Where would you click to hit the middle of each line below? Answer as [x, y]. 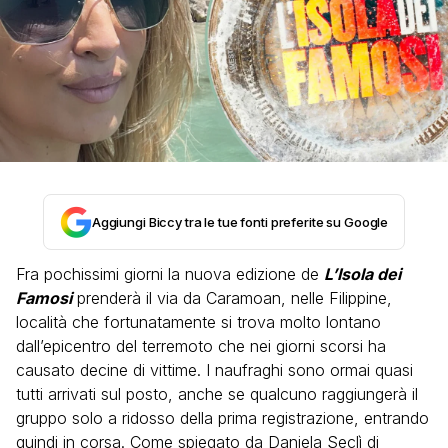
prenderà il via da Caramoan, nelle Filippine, [232, 298]
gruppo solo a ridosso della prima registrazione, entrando [222, 418]
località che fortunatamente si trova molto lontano [198, 322]
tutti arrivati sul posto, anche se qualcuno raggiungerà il [217, 394]
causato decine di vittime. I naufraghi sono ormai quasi [214, 370]
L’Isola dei [362, 274]
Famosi [44, 298]
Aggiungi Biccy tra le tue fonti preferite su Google [240, 222]
